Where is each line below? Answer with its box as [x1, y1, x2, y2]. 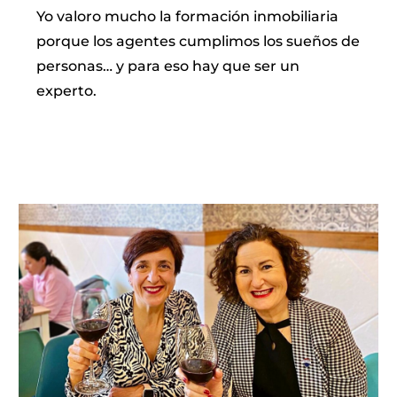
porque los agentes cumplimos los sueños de [36, 33, 361, 51]
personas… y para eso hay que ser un [36, 58, 300, 75]
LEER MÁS [36, 116, 120, 134]
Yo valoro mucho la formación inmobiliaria [36, 8, 339, 26]
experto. [36, 82, 97, 100]
